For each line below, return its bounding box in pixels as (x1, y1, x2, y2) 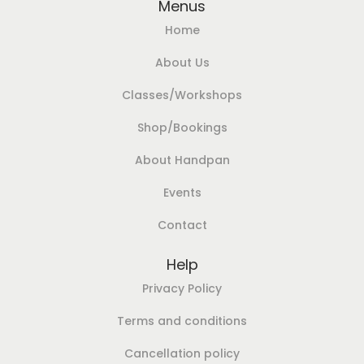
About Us (154, 54, 210, 71)
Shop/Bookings (136, 119, 227, 136)
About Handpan (134, 152, 230, 169)
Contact (157, 217, 207, 234)
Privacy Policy (142, 280, 222, 297)
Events (162, 184, 201, 201)
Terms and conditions (117, 313, 247, 330)
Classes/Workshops (122, 87, 242, 104)
